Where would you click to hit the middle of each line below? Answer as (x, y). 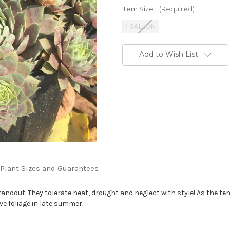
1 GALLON (140, 27)
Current (135, 49)
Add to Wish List (168, 54)
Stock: (133, 59)
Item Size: (139, 9)
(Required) (177, 9)
